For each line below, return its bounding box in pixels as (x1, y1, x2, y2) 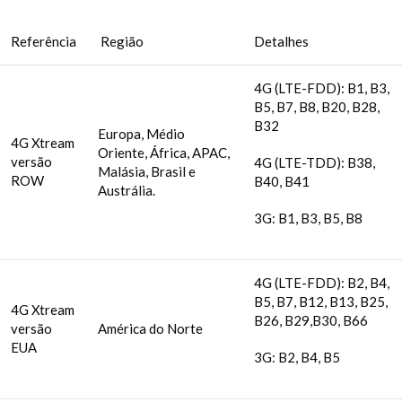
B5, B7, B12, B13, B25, (254, 293, 388, 310)
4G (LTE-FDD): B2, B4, (254, 275, 389, 292)
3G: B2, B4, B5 (254, 349, 340, 366)
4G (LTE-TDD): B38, (254, 154, 375, 171)
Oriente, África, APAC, (98, 144, 230, 162)
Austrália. (98, 182, 155, 199)
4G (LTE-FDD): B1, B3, (254, 80, 389, 97)
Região (98, 33, 144, 50)
